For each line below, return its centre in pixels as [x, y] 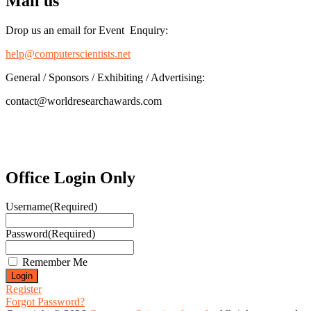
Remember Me [55, 262]
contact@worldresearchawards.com [84, 101]
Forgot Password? [45, 302]
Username [28, 207]
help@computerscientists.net [68, 53]
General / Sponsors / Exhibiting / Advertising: [105, 77]
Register [24, 289]
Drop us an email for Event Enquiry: [87, 30]
